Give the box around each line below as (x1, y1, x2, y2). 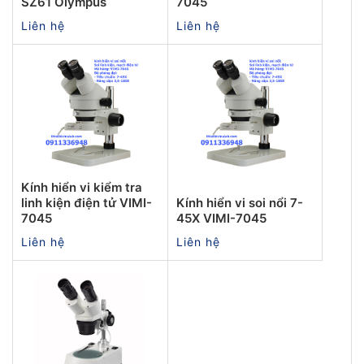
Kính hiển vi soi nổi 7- (175, 194, 303, 210)
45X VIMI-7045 (175, 210, 266, 226)
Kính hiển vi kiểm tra (21, 179, 142, 195)
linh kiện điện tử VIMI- (21, 194, 152, 210)
